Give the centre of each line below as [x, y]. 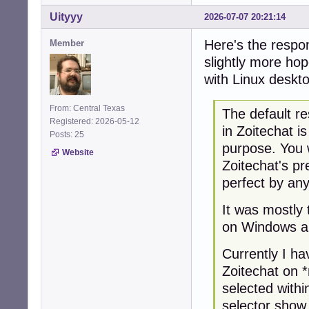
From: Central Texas [87, 108]
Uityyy [66, 17]
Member [67, 43]
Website [78, 152]
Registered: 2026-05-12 [94, 121]
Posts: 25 [69, 134]
